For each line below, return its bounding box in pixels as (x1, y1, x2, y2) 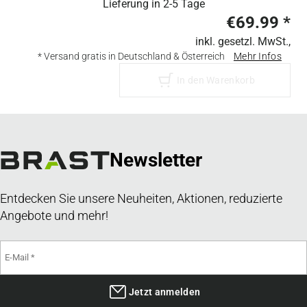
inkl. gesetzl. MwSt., (195, 35, 291, 49)
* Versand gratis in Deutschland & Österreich (37, 50, 225, 62)
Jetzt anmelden (128, 286, 201, 298)
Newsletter (110, 149, 202, 172)
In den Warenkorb (177, 75, 255, 86)
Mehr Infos (233, 51, 282, 62)
